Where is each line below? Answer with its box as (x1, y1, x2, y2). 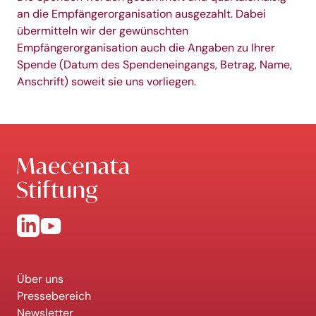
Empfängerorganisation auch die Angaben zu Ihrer (17, 41, 275, 54)
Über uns (17, 272, 63, 286)
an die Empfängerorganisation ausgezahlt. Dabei (17, 7, 266, 20)
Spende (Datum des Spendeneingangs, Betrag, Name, (17, 58, 292, 71)
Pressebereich (17, 289, 91, 303)
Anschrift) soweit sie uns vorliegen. (17, 75, 196, 88)
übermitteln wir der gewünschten (17, 24, 188, 37)
